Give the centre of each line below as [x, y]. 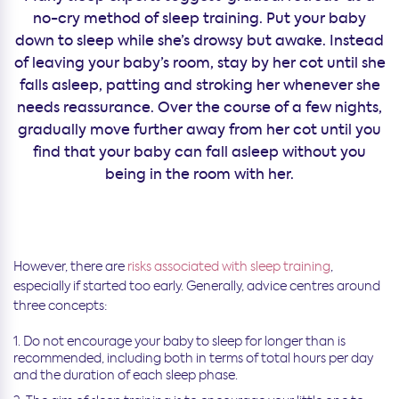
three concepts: [60, 305]
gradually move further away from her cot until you [199, 129]
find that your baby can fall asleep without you [199, 151]
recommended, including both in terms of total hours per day [193, 358]
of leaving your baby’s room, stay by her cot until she [199, 62]
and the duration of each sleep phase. [126, 375]
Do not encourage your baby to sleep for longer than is [184, 341]
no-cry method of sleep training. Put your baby [199, 18]
